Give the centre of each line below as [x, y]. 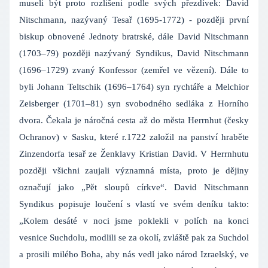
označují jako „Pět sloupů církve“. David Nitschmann [134, 187]
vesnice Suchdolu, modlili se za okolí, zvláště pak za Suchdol [134, 237]
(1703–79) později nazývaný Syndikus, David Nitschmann [134, 53]
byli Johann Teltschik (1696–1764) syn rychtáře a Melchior [134, 86]
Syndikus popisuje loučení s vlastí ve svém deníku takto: [134, 204]
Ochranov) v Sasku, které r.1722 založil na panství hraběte [134, 137]
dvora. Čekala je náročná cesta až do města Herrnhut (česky [134, 120]
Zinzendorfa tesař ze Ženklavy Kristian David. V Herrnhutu [134, 153]
